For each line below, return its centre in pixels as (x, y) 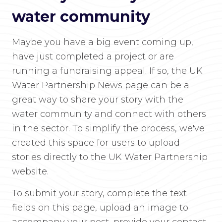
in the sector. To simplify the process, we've (108, 128)
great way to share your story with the (98, 100)
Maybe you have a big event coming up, (103, 42)
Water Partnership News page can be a (101, 85)
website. (30, 171)
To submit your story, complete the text (99, 193)
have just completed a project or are (93, 56)
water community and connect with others (109, 114)
